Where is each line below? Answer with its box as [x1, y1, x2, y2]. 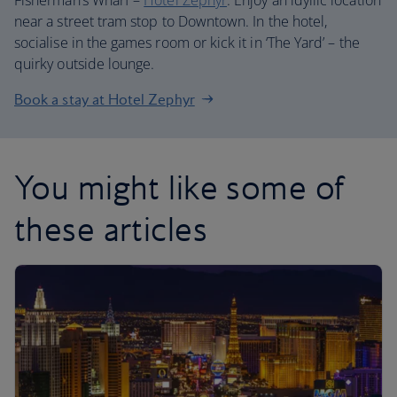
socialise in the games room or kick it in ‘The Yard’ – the [14, 33, 360, 52]
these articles [14, 208, 208, 249]
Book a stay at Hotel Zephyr [14, 90, 195, 108]
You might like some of [14, 167, 346, 207]
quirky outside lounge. [14, 54, 155, 74]
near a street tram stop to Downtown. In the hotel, [14, 12, 328, 31]
